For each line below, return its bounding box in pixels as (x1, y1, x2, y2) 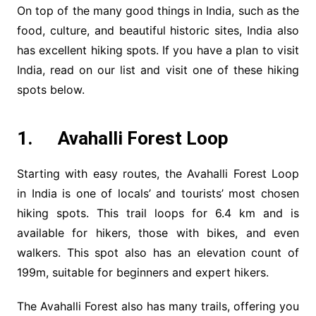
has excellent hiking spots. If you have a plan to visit (16, 43, 300, 58)
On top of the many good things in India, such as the (16, 4, 300, 18)
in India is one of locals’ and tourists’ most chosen (16, 186, 300, 201)
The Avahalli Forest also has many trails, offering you (16, 299, 300, 314)
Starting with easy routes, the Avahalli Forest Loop (16, 166, 300, 181)
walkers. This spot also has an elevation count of (16, 245, 300, 260)
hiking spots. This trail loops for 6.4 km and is (16, 206, 300, 221)
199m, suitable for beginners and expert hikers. (16, 265, 269, 280)
